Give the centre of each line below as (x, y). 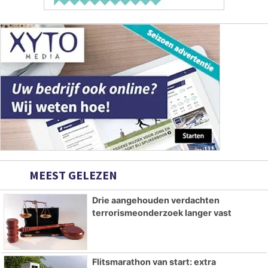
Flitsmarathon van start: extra (154, 261)
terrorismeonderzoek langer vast (162, 212)
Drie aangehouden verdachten (156, 200)
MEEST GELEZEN (72, 175)
